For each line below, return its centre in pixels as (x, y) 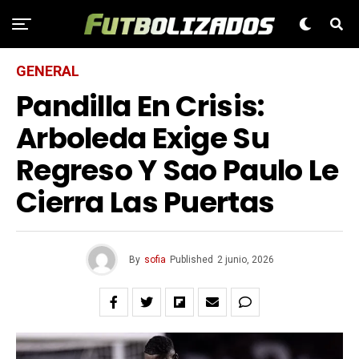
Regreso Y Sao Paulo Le (177, 170)
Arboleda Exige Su (143, 138)
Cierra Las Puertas (145, 202)
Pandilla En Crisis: (140, 106)
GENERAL (48, 71)
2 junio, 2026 (245, 260)
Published (191, 260)
